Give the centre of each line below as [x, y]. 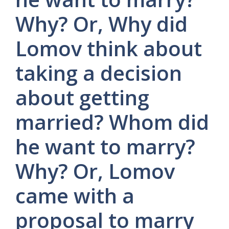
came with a [75, 196]
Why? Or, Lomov [95, 171]
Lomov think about [109, 48]
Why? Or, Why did [101, 24]
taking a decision [99, 73]
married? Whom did [112, 122]
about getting [82, 97]
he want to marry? [105, 146]
